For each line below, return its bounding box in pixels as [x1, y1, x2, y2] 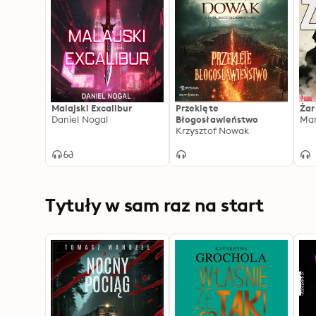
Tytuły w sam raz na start [45, 193, 264, 217]
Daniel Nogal [51, 114, 108, 125]
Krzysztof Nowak [176, 125, 250, 136]
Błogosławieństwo [176, 114, 259, 125]
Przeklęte [176, 102, 219, 114]
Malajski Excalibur [51, 102, 133, 114]
